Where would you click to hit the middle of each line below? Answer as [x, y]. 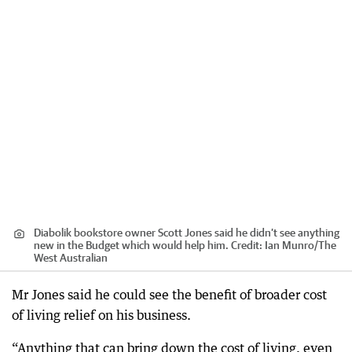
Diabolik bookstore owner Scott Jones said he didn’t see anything [187, 233]
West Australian [71, 258]
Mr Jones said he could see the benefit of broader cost [169, 295]
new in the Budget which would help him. [131, 245]
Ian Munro [290, 245]
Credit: [247, 245]
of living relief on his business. [101, 315]
